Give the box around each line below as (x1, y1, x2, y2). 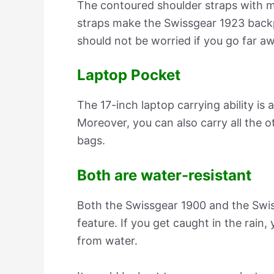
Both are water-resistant (77, 166, 251, 185)
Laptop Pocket (77, 66, 180, 84)
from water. (77, 234, 138, 248)
